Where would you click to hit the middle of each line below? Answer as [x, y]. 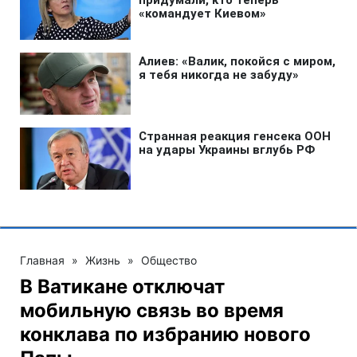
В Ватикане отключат [122, 286]
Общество [169, 260]
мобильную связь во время [152, 310]
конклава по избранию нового [165, 334]
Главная [42, 260]
